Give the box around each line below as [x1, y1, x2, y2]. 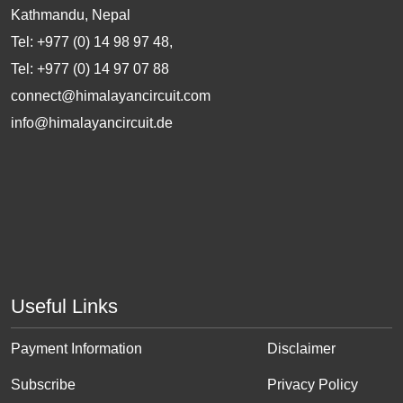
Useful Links [11, 295, 118, 318]
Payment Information [11, 341, 142, 357]
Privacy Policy [267, 377, 358, 393]
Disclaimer [267, 341, 336, 357]
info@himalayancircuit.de [11, 115, 173, 131]
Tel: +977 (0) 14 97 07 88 [11, 61, 169, 77]
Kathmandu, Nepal [11, 7, 130, 23]
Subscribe [11, 377, 76, 393]
